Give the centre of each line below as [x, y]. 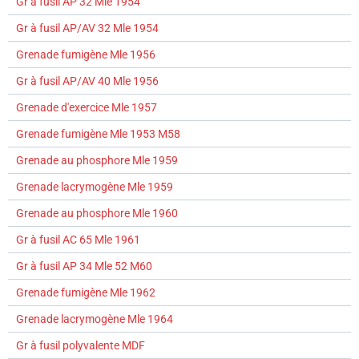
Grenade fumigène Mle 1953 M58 [98, 134]
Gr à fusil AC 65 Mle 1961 [78, 240]
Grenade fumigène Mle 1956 [86, 55]
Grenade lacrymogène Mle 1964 [95, 319]
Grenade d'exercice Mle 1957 [87, 108]
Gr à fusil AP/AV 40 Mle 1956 [87, 81]
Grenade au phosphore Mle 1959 [97, 161]
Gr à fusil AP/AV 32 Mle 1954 [87, 28]
